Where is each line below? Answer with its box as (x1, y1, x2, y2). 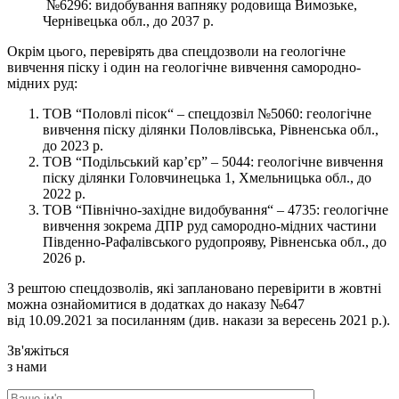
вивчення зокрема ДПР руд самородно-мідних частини (43, 217, 377, 233)
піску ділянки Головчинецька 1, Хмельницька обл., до (43, 169, 371, 185)
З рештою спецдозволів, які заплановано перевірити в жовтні (7, 280, 381, 296)
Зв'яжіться (7, 342, 69, 358)
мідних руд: (7, 75, 77, 91)
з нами (7, 358, 47, 374)
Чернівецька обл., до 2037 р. (43, 12, 214, 28)
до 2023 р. (43, 137, 103, 153)
